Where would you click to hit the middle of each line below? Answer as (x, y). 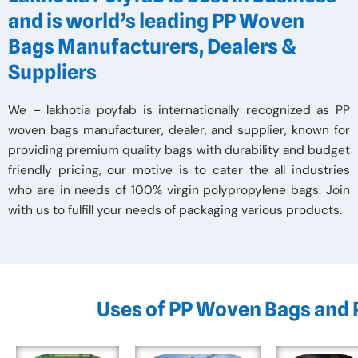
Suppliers (52, 72)
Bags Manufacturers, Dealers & (152, 47)
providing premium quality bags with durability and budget (179, 151)
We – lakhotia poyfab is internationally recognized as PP (179, 111)
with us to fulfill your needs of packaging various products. (175, 211)
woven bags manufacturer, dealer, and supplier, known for (179, 131)
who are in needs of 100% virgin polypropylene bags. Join (179, 191)
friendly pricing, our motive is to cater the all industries (179, 171)
